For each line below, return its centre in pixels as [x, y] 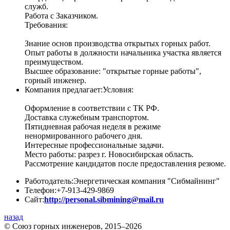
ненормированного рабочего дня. [83, 136]
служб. [36, 7]
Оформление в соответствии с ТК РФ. [92, 108]
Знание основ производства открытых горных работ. [118, 44]
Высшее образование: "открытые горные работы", [113, 71]
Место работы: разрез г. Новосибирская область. [109, 155]
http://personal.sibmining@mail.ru [104, 200]
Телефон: [41, 190]
